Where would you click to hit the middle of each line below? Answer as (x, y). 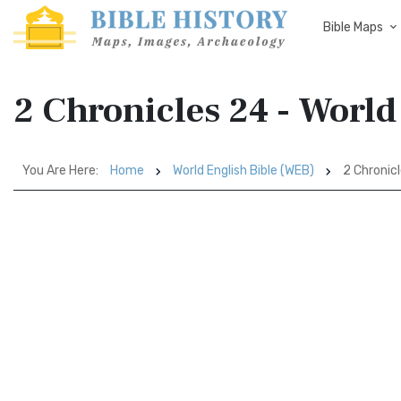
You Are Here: (60, 171)
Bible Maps (353, 27)
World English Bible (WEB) (243, 171)
